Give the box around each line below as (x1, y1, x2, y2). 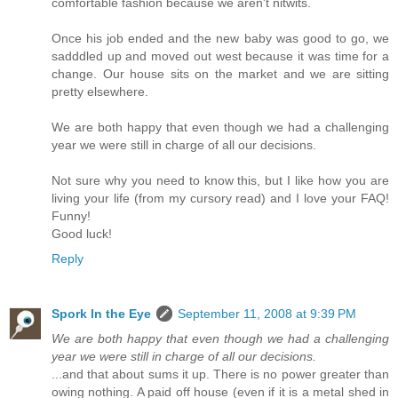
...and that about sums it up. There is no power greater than (52, 367, 389, 382)
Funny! (52, 209, 91, 224)
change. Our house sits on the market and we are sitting (52, 67, 389, 82)
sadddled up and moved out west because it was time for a (52, 49, 389, 64)
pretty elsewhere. (52, 84, 148, 99)
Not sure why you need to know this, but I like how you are (52, 173, 389, 188)
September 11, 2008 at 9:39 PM (178, 306, 356, 322)
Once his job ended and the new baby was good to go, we (52, 31, 389, 46)
